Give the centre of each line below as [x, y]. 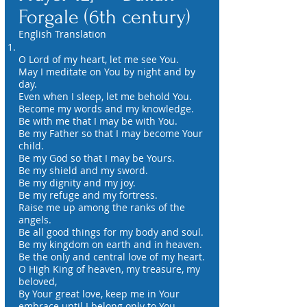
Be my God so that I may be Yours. [97, 158]
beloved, [38, 281]
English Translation [62, 34]
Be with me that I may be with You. [98, 121]
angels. [35, 220]
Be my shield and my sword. [83, 170]
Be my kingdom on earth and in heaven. [110, 244]
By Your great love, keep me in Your [99, 294]
